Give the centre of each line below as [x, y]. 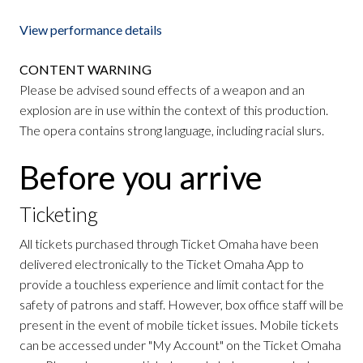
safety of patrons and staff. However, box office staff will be [181, 305]
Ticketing [59, 214]
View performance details [91, 29]
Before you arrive [141, 177]
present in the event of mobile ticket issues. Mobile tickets [179, 325]
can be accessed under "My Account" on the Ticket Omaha [180, 345]
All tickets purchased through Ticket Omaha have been [169, 244]
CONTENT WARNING [85, 69]
